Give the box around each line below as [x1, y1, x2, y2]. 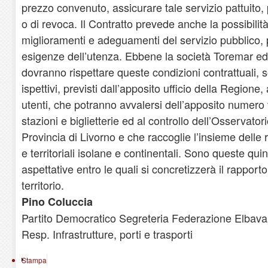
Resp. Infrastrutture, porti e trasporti [22, 226, 193, 242]
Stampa [22, 254, 47, 265]
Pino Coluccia [22, 193, 93, 209]
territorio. [22, 176, 64, 193]
